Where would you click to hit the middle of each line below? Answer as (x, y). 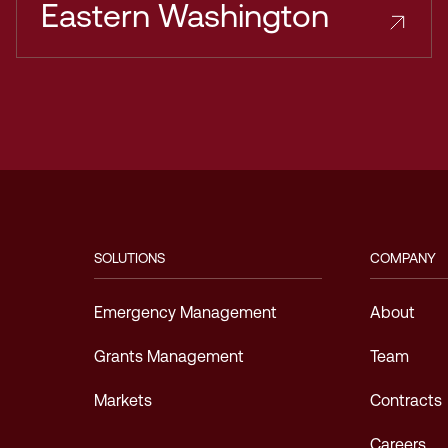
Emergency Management (186, 312)
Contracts (405, 400)
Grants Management (169, 356)
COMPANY (402, 258)
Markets (123, 400)
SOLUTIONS (130, 258)
